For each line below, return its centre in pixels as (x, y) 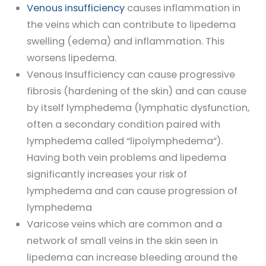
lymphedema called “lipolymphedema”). (126, 141)
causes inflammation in (182, 8)
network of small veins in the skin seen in (122, 241)
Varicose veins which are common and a (124, 224)
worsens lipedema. (71, 58)
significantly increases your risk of (107, 175)
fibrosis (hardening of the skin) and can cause (136, 91)
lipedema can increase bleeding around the (132, 258)
